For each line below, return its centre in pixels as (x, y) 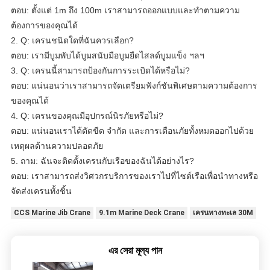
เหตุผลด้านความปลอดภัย (57, 146)
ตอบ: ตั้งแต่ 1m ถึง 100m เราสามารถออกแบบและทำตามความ (125, 10)
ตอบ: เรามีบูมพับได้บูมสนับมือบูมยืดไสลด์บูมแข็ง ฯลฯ (107, 55)
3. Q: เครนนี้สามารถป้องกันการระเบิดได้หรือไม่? (100, 70)
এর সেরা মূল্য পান (135, 250)
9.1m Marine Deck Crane (141, 212)
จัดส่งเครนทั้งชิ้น (41, 191)
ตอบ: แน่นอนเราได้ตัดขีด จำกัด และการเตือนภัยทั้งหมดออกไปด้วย (132, 130)
